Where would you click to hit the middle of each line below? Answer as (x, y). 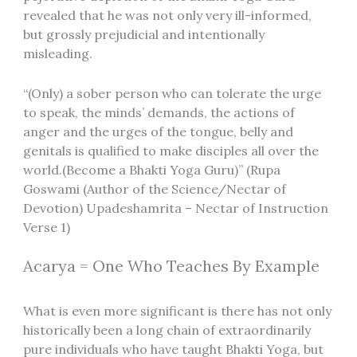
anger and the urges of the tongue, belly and (158, 131)
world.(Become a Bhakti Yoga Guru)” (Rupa (151, 169)
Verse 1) (46, 227)
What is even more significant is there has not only (177, 311)
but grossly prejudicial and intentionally (143, 35)
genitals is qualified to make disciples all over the (171, 150)
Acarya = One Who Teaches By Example (171, 266)
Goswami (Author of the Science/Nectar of (154, 188)
